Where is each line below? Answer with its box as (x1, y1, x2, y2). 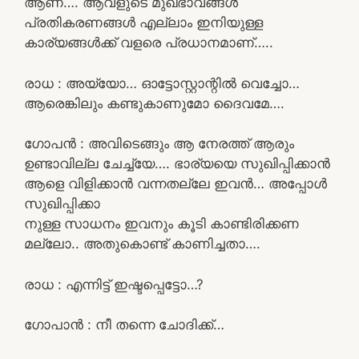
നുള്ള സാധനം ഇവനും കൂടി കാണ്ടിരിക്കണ (24, 216, 299, 232)
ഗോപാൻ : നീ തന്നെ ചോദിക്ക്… (24, 317, 224, 333)
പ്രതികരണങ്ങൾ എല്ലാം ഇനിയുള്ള (24, 14, 263, 30)
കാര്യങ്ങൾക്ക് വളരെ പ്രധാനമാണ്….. (24, 34, 273, 50)
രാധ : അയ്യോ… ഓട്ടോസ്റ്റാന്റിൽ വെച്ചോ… (24, 75, 300, 91)
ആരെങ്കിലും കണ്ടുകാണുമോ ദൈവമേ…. (24, 95, 284, 111)
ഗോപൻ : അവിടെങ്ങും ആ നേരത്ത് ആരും (24, 135, 294, 151)
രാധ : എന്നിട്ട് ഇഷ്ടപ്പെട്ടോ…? (24, 276, 204, 292)
